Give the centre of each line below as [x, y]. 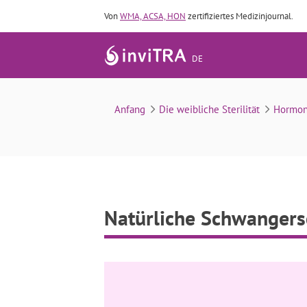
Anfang [130, 109]
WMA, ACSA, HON [153, 16]
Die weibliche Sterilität [209, 109]
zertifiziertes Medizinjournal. [240, 16]
